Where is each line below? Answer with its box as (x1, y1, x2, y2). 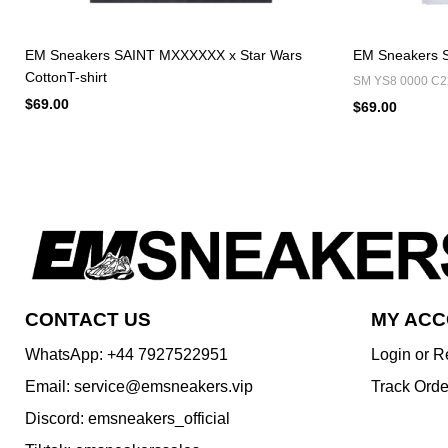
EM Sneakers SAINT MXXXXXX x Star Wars (25, 46, 302, 63)
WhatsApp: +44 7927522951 (25, 345, 228, 363)
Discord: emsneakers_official (25, 409, 230, 427)
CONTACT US (25, 308, 151, 330)
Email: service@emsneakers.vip (25, 377, 253, 395)
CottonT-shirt (25, 68, 107, 85)
